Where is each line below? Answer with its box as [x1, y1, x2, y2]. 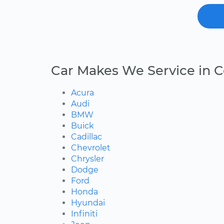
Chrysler [71, 154, 104, 164]
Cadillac [71, 132, 102, 142]
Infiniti [71, 209, 97, 219]
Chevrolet [71, 143, 110, 153]
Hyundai [71, 198, 105, 208]
